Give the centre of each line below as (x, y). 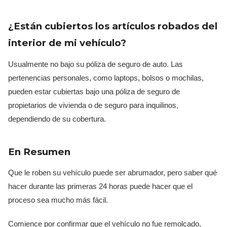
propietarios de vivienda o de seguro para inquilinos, (93, 105)
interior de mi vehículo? (67, 43)
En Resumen (39, 152)
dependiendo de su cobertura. (57, 119)
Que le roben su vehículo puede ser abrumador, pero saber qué (112, 172)
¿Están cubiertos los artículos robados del (113, 26)
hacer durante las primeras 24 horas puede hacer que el (100, 186)
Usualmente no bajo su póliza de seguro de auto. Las (96, 64)
